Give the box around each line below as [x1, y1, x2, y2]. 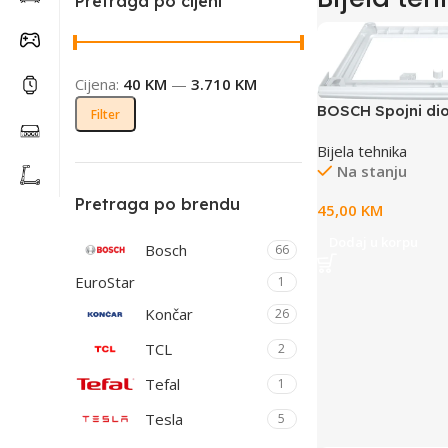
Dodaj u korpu [328, 233, 418, 252]
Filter [91, 105, 120, 123]
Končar [145, 304, 193, 324]
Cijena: [75, 74, 123, 94]
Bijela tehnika [316, 141, 407, 162]
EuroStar [75, 272, 135, 292]
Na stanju [336, 161, 407, 182]
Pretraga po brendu [75, 194, 240, 214]
